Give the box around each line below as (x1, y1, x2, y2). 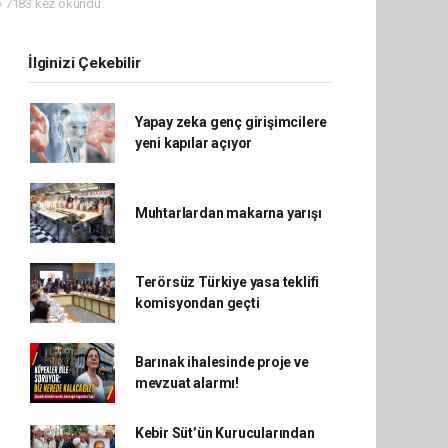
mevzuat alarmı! (134, 375, 239, 392)
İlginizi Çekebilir (28, 54, 141, 73)
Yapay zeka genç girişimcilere (134, 114, 328, 131)
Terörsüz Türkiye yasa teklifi (134, 274, 320, 291)
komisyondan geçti (134, 295, 260, 312)
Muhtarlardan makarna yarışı (134, 204, 322, 221)
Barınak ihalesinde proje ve (134, 354, 309, 371)
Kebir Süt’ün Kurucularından (134, 425, 315, 442)
